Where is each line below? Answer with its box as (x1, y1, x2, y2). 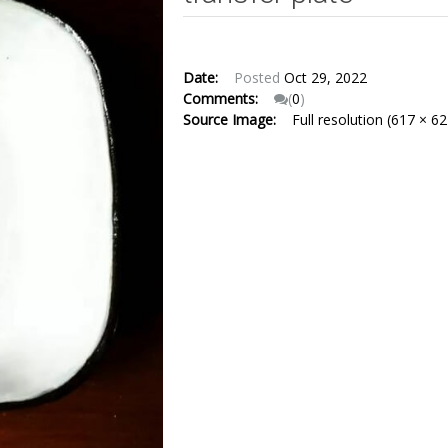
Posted (233, 68, 284, 87)
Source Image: (182, 110, 288, 129)
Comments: (182, 89, 270, 108)
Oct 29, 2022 (283, 68, 367, 87)
